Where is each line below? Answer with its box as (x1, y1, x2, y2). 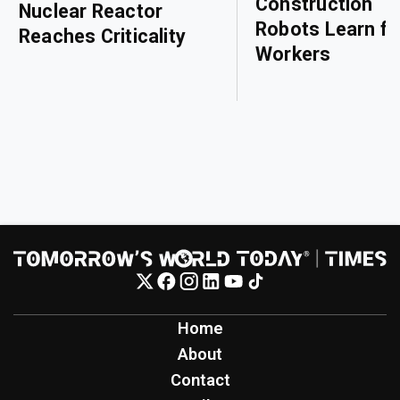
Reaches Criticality (19, 25, 187, 48)
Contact (170, 371, 230, 390)
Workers (255, 42, 331, 65)
